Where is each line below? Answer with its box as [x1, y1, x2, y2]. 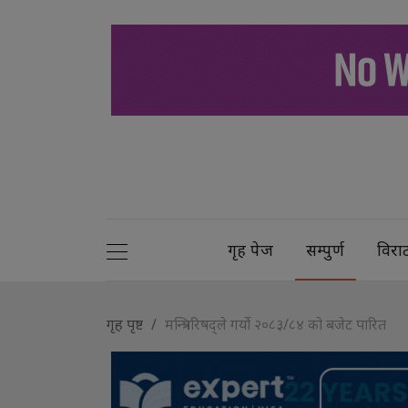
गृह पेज [228, 238, 274, 260]
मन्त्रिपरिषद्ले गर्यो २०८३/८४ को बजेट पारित [165, 313, 386, 334]
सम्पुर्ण [306, 238, 345, 260]
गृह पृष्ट [107, 313, 143, 334]
